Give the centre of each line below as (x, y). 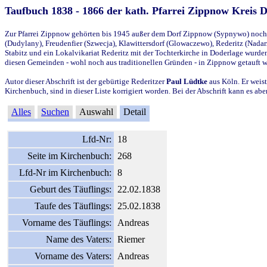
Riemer (131, 239)
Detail (135, 111)
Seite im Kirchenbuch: (69, 156)
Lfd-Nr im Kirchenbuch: (65, 172)
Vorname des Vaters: (73, 256)
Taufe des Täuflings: (73, 206)
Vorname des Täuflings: (67, 222)
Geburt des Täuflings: (71, 189)
